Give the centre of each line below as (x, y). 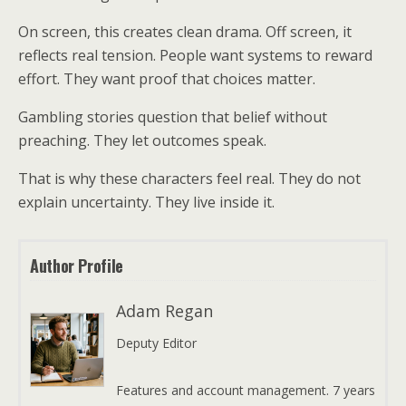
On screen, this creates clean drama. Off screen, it (185, 32)
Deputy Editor (156, 343)
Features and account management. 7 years (246, 390)
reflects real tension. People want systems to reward (195, 55)
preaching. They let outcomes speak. (142, 140)
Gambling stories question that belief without (173, 117)
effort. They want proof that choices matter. (167, 79)
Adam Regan (164, 311)
